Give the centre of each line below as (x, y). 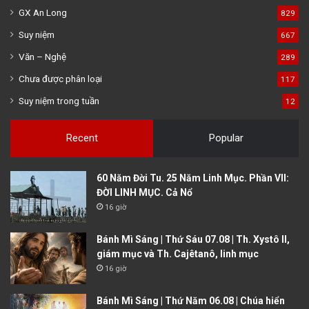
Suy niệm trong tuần (59, 100)
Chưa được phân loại (60, 78)
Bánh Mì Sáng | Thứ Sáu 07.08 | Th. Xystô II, (193, 239)
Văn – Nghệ (42, 56)
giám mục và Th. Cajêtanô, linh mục (178, 253)
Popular (226, 138)
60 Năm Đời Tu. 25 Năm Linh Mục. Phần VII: (193, 178)
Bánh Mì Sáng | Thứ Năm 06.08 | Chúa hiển (191, 300)
